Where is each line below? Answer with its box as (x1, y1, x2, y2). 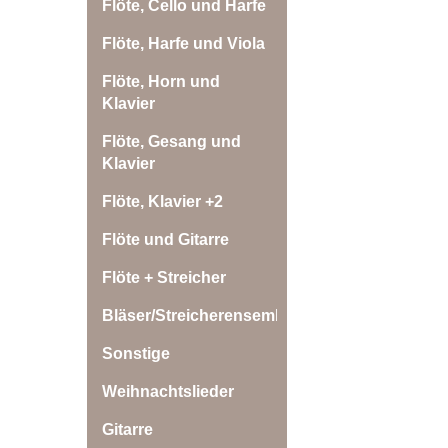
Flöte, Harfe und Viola (102, 35, 265, 52)
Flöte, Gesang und (102, 133, 241, 150)
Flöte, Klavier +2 (102, 193, 223, 210)
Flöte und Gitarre (102, 231, 229, 248)
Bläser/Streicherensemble (102, 307, 298, 324)
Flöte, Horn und (102, 73, 220, 90)
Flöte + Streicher (102, 269, 226, 286)
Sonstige (102, 345, 170, 362)
